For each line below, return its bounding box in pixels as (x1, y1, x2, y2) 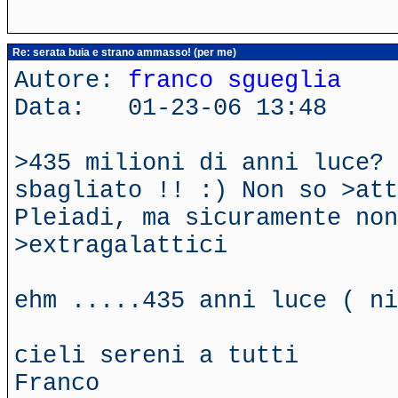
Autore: (14, 67, 128, 94)
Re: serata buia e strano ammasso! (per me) (10, 46, 236, 59)
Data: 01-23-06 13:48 (14, 94, 327, 122)
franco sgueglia (128, 67, 341, 94)
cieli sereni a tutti (14, 342, 298, 370)
